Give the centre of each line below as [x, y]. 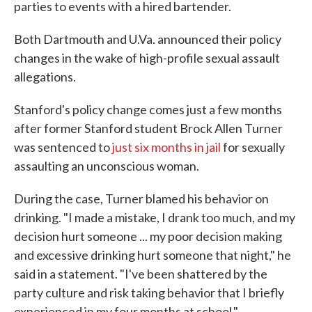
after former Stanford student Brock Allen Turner [148, 128]
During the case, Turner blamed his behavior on [141, 199]
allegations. [45, 77]
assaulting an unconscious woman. [107, 166]
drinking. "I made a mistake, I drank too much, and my [155, 218]
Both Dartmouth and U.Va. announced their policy [148, 39]
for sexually [253, 147]
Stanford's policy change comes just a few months [148, 110]
